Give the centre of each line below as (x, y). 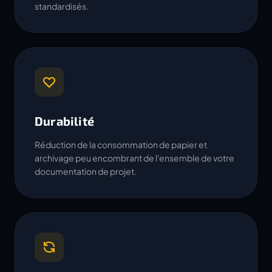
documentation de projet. (86, 171)
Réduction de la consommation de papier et (121, 144)
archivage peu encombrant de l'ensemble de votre (134, 158)
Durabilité (64, 121)
